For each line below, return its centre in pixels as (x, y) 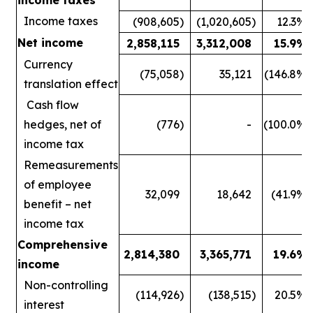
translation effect (71, 83)
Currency (48, 64)
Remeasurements (71, 165)
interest (44, 304)
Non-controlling (66, 285)
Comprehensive (63, 244)
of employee (58, 184)
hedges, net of (63, 124)
